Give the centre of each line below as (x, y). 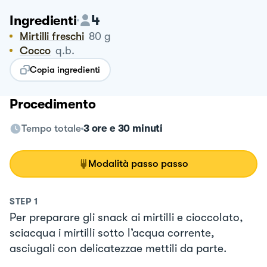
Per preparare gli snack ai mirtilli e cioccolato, (126, 217)
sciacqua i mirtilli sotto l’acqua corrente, (112, 233)
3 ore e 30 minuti (123, 128)
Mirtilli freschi (56, 36)
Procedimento (53, 104)
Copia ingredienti (65, 69)
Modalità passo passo (138, 163)
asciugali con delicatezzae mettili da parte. (118, 248)
